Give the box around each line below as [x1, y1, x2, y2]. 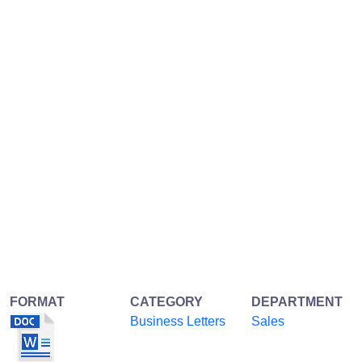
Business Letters [130, 314, 226, 329]
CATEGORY [130, 295, 204, 309]
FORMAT [10, 295, 65, 309]
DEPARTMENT [250, 295, 343, 309]
